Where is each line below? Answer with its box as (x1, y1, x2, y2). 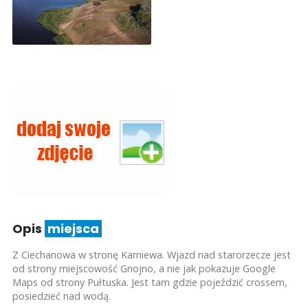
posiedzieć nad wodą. (12, 289, 111, 302)
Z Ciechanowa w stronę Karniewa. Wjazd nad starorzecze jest (12, 247, 291, 261)
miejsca (44, 219, 102, 237)
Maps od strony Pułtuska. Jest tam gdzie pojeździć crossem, (12, 275, 287, 289)
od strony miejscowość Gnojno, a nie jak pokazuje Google (12, 261, 276, 275)
